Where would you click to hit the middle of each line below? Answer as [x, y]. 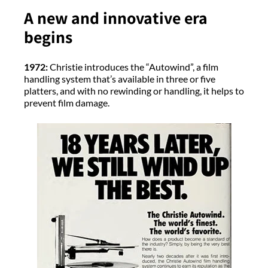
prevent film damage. [68, 103]
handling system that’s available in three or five [120, 79]
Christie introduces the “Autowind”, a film [133, 67]
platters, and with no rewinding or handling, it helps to [134, 91]
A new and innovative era [116, 18]
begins [50, 37]
